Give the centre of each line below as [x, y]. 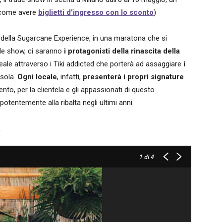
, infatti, [70, 77]
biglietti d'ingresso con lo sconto [96, 12]
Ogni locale [37, 77]
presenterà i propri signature [133, 77]
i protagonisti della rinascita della [122, 51]
